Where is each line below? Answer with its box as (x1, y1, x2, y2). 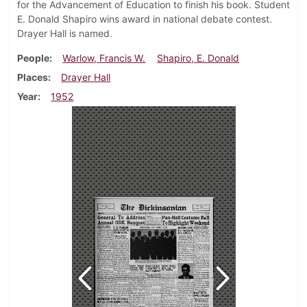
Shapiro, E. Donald (157, 52, 240, 64)
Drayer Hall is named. (17, 27, 112, 40)
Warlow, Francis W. (62, 52, 146, 64)
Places (17, 71, 48, 84)
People (17, 52, 49, 64)
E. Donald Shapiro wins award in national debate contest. (17, 13, 272, 25)
